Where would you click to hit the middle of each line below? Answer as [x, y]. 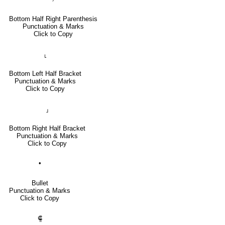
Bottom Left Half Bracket [45, 73]
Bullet [40, 183]
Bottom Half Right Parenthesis [53, 19]
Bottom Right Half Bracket [47, 128]
